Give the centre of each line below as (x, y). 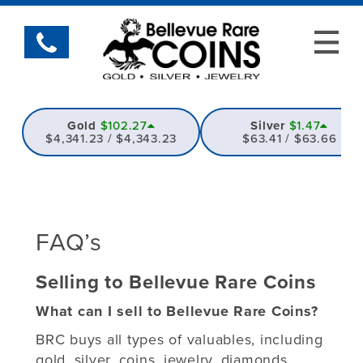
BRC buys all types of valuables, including (179, 339)
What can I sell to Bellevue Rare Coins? (177, 311)
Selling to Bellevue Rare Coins (176, 282)
